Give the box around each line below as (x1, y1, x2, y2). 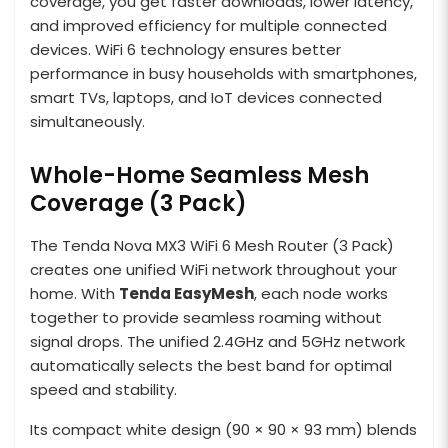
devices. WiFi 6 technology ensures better (30, 38, 341, 60)
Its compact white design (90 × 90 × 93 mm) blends (30, 418, 417, 440)
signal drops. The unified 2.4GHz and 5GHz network (30, 330, 405, 352)
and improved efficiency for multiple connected (30, 14, 387, 36)
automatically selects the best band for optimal (30, 354, 392, 376)
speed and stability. (30, 378, 177, 400)
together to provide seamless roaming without (30, 306, 382, 328)
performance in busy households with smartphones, (30, 62, 417, 84)
